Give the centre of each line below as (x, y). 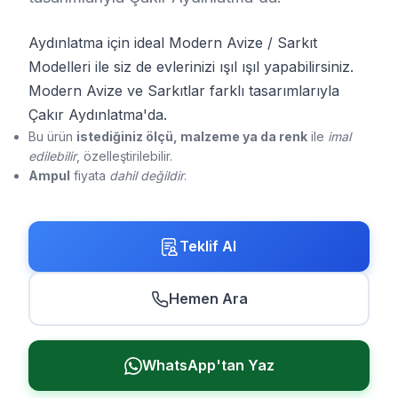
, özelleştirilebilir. (124, 156)
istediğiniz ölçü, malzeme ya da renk (192, 136)
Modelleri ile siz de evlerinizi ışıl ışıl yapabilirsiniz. (191, 67)
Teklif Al (208, 246)
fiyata (90, 175)
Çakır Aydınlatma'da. (98, 115)
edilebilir (52, 156)
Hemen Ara (208, 298)
